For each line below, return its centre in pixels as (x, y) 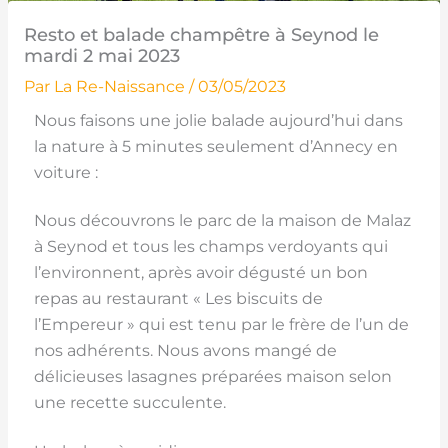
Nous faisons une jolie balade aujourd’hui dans (218, 120)
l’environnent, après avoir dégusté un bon (200, 273)
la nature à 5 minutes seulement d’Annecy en (215, 146)
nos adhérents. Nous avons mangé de (185, 351)
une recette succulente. (129, 403)
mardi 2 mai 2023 (101, 55)
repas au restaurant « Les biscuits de (178, 299)
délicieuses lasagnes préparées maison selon (212, 377)
